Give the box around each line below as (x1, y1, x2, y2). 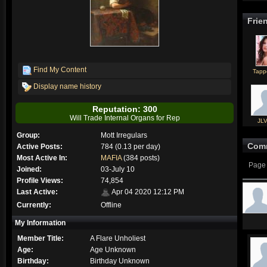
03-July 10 (100, 165, 135, 173)
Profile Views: (17, 176, 63, 184)
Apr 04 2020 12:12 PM (110, 188, 184, 196)
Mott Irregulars (100, 131, 147, 139)
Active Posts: (17, 142, 63, 150)
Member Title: (17, 234, 64, 242)
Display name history (32, 82, 101, 91)
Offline (100, 201, 122, 209)
